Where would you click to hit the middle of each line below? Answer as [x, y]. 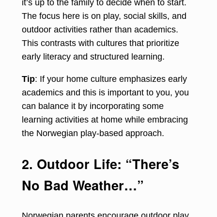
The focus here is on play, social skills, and [104, 16]
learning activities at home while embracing [105, 119]
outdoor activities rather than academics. [100, 29]
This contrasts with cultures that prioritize [101, 43]
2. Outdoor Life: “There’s [101, 163]
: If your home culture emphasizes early [111, 79]
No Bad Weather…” [83, 185]
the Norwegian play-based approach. [93, 133]
